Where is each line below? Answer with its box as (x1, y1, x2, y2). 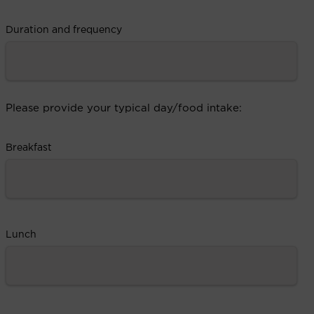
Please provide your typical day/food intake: (6, 102, 242, 114)
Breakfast (6, 142, 52, 153)
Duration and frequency (6, 25, 122, 35)
